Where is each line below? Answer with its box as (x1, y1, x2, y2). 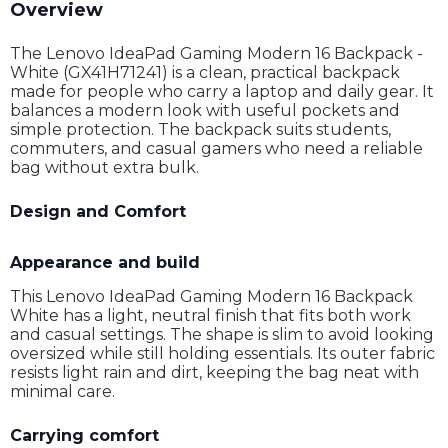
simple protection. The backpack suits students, (10, 120, 391, 139)
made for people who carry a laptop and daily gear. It (10, 82, 434, 101)
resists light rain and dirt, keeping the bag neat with (10, 363, 419, 382)
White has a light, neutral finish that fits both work (10, 306, 411, 325)
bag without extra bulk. (10, 158, 199, 177)
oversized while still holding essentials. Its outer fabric (10, 344, 435, 363)
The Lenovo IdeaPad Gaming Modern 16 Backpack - (10, 44, 423, 63)
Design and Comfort (10, 202, 186, 221)
